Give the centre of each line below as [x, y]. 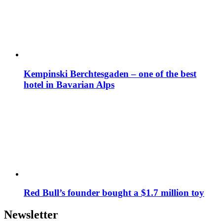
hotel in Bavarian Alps [69, 84]
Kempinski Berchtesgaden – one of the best [110, 74]
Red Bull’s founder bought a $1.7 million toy [114, 193]
